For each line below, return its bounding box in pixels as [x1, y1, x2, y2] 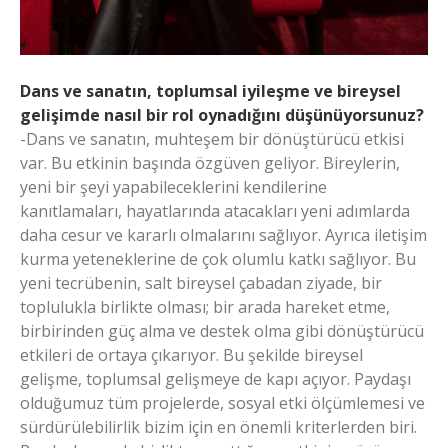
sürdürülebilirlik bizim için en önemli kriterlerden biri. [20, 415, 417, 438]
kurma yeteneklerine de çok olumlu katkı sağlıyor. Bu [20, 247, 416, 270]
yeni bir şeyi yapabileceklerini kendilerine [20, 175, 327, 198]
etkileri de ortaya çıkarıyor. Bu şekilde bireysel [20, 343, 363, 366]
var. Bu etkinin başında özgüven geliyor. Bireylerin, [20, 151, 400, 174]
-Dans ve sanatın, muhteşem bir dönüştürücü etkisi [20, 127, 404, 150]
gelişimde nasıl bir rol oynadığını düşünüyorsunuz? [20, 103, 424, 126]
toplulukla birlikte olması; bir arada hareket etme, [20, 295, 390, 318]
